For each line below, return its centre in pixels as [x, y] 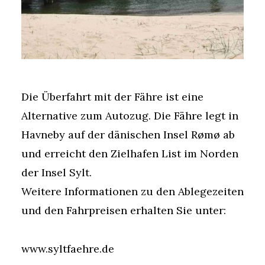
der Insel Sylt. [56, 173]
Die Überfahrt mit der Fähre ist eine [112, 97]
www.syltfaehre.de [68, 248]
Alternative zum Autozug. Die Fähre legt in [130, 116]
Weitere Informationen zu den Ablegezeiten [132, 192]
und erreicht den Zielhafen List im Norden [130, 154]
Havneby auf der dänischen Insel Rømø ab [128, 135]
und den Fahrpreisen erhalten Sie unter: [124, 211]
